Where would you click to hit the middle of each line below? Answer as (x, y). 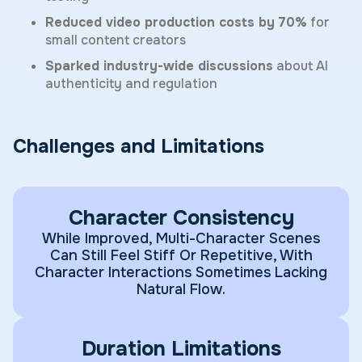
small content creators (116, 40)
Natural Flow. (181, 290)
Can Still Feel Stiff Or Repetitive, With (181, 256)
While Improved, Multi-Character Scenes (181, 239)
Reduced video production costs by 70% (176, 23)
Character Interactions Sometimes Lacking (181, 273)
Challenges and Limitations (139, 147)
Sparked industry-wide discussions (159, 66)
